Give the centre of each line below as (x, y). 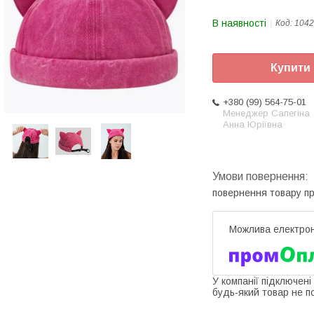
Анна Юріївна (253, 125)
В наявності (239, 23)
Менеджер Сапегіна (266, 114)
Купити (291, 68)
